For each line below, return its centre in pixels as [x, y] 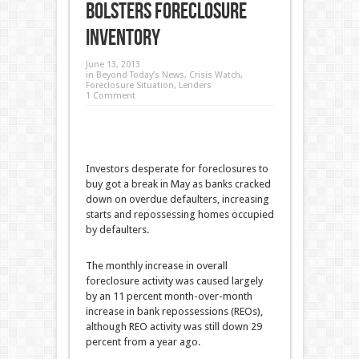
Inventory [123, 38]
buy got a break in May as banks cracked [178, 184]
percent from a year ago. [143, 342]
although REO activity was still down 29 [173, 327]
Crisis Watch [214, 75]
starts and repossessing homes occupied [179, 214]
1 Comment [110, 96]
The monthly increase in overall [156, 266]
